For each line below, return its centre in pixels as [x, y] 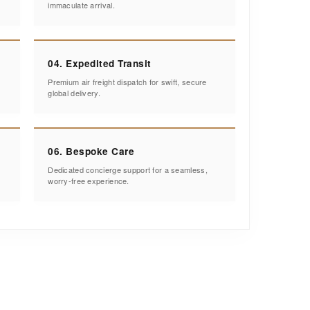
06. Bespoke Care [91, 151]
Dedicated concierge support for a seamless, [128, 169]
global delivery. [74, 92]
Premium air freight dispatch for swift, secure [127, 81]
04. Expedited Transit [100, 63]
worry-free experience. [89, 180]
